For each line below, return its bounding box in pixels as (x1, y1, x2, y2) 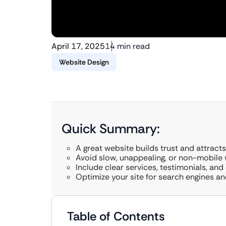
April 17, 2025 (51, 41, 105, 51)
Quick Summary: (62, 120, 160, 137)
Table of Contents (67, 208, 165, 224)
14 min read (105, 41, 150, 51)
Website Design (59, 58, 109, 67)
